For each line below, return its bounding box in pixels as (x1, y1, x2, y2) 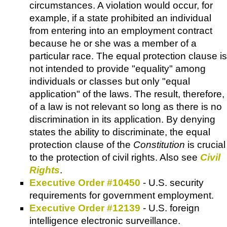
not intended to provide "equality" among (29, 63, 206, 74)
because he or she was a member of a (29, 38, 197, 49)
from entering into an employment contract (29, 25, 212, 36)
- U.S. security (140, 177, 204, 188)
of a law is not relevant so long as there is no (29, 101, 222, 112)
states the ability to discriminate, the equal (29, 127, 210, 138)
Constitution (133, 139, 185, 150)
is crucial (185, 139, 225, 150)
